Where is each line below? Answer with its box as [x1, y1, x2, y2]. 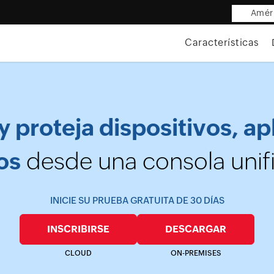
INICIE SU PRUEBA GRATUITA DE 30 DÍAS [50, 195, 224, 206]
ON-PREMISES [170, 249, 221, 257]
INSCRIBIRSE [47, 223, 109, 235]
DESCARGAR [165, 223, 226, 235]
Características [185, 37, 259, 48]
